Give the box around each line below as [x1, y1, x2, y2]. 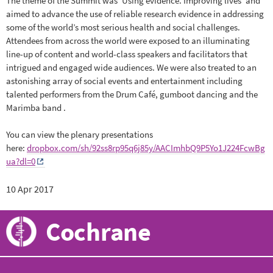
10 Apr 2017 [6, 182, 54, 195]
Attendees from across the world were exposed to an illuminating [6, 34, 250, 46]
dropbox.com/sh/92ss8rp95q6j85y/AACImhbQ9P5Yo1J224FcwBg [27, 142, 265, 154]
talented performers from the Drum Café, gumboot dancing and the [6, 88, 258, 100]
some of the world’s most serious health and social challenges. [6, 21, 240, 33]
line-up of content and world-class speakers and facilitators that [6, 48, 247, 60]
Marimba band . [6, 101, 68, 113]
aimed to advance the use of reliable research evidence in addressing [6, 7, 264, 19]
